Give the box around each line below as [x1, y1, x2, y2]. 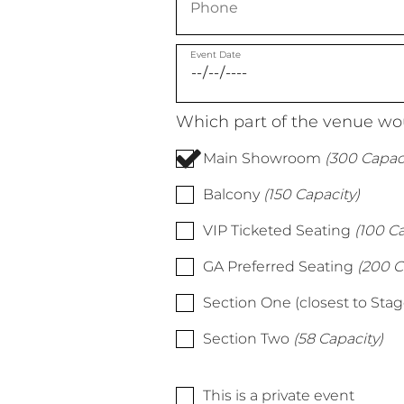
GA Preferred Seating [202, 257, 353, 275]
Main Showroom [202, 149, 321, 167]
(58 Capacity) [292, 329, 383, 347]
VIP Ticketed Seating [202, 221, 351, 239]
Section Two [202, 329, 289, 347]
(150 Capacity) [262, 185, 360, 203]
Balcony [202, 185, 260, 203]
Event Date [189, 48, 241, 60]
